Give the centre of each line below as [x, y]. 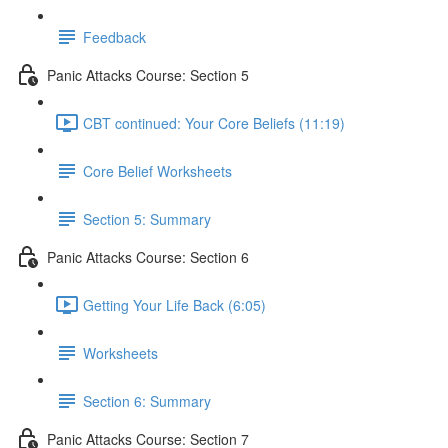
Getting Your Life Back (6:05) [174, 304]
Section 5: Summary [147, 218]
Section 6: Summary [147, 400]
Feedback [114, 36]
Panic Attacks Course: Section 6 [148, 256]
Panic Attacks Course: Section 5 [148, 74]
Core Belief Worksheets [157, 170]
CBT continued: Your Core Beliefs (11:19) [214, 122]
